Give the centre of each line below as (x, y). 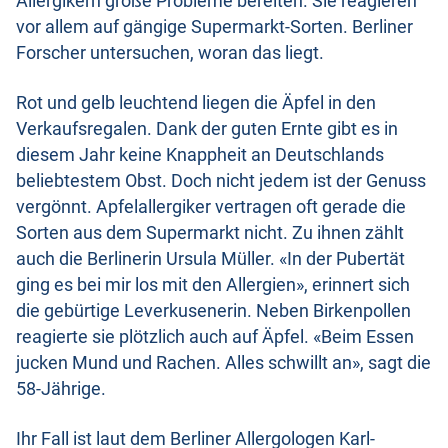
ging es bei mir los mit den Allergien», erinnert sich (213, 285)
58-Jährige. (61, 389)
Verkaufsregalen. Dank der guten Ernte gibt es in (207, 129)
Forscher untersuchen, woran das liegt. (170, 53)
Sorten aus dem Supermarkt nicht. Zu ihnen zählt (210, 233)
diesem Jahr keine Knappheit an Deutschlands (200, 155)
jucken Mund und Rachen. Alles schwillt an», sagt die (223, 363)
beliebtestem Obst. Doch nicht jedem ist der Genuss (221, 181)
